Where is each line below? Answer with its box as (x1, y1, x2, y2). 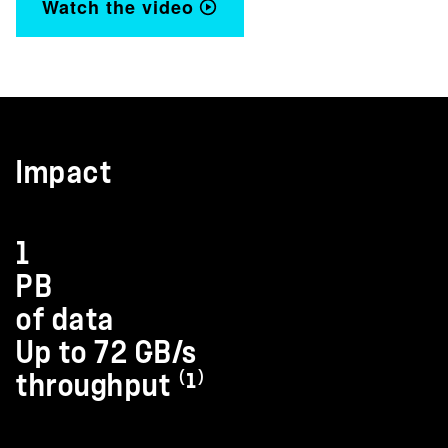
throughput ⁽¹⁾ (16, 371, 206, 401)
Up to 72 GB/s (16, 338, 198, 368)
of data (16, 305, 115, 335)
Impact (16, 158, 112, 188)
